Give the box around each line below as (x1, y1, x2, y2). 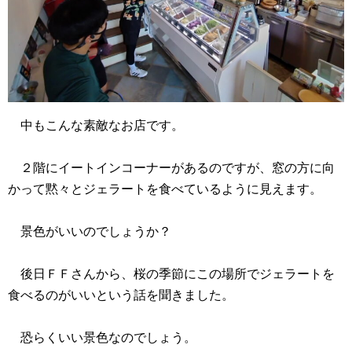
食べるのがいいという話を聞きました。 (8, 288, 234, 302)
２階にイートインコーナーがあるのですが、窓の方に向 (8, 161, 335, 175)
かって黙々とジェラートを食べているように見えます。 (8, 182, 322, 196)
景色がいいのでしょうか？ (8, 225, 171, 239)
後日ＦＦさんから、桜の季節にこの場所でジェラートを (8, 267, 335, 281)
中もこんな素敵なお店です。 (8, 119, 184, 133)
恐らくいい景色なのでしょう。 (8, 331, 196, 345)
